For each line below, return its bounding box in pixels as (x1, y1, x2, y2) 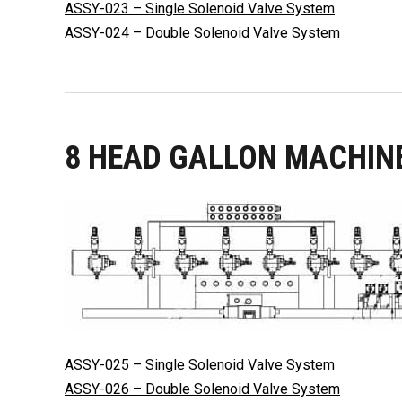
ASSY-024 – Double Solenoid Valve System (65, 24, 340, 41)
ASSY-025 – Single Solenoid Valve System (65, 356, 335, 373)
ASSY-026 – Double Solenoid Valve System (65, 380, 340, 398)
